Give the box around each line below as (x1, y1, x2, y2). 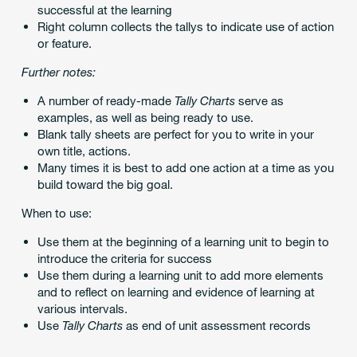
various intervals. (37, 301, 127, 316)
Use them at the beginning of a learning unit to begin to (37, 234, 329, 249)
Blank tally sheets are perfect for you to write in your (37, 127, 314, 141)
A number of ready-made (37, 93, 175, 108)
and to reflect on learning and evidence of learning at (37, 284, 315, 299)
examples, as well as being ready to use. (37, 110, 253, 124)
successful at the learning (37, 2, 178, 17)
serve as (234, 93, 284, 108)
